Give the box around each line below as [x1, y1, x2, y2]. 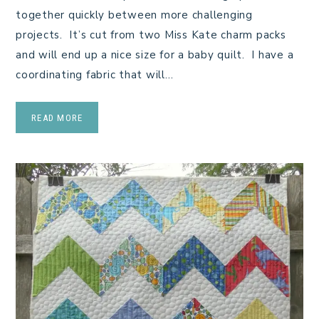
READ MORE [31, 113, 83, 124]
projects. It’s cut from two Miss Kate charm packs [16, 28, 286, 43]
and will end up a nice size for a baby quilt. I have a [16, 48, 294, 63]
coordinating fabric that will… [16, 68, 174, 83]
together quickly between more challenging [16, 8, 253, 23]
